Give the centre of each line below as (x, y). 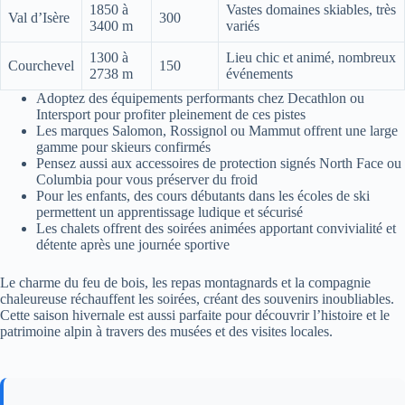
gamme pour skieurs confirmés (123, 146)
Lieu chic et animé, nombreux (311, 57)
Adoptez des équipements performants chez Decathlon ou (200, 98)
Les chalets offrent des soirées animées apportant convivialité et (216, 228)
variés (243, 25)
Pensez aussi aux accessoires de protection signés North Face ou (219, 163)
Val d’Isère (39, 17)
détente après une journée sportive (133, 244)
